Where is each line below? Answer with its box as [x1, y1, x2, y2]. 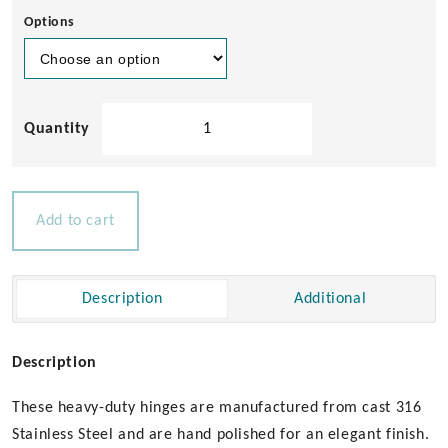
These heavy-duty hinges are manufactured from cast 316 [12, 400, 422, 416]
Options [24, 15, 75, 30]
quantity [101, 298, 160, 314]
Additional [293, 291, 367, 307]
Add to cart [36, 213, 116, 229]
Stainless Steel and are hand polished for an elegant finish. [12, 427, 430, 443]
